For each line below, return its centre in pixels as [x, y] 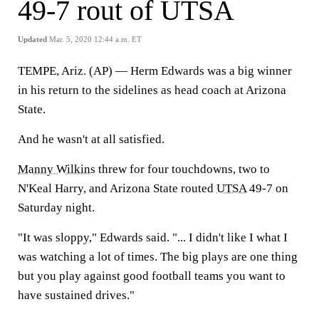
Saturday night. [56, 208]
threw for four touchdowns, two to [183, 169]
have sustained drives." [76, 295]
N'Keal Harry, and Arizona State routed [117, 188]
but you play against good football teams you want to [152, 276]
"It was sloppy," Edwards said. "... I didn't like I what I [153, 237]
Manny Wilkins [57, 169]
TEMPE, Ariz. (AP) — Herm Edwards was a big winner [155, 71]
